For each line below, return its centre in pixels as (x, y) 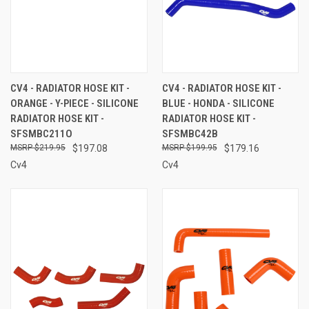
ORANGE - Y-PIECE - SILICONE (74, 103)
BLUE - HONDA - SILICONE (218, 103)
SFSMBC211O (41, 133)
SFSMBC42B (190, 133)
